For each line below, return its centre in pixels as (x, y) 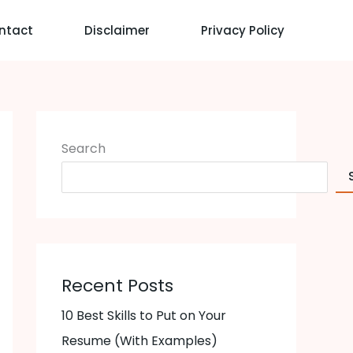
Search (84, 149)
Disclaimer (117, 30)
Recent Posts (117, 286)
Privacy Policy (243, 30)
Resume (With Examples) (139, 341)
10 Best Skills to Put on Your (144, 316)
